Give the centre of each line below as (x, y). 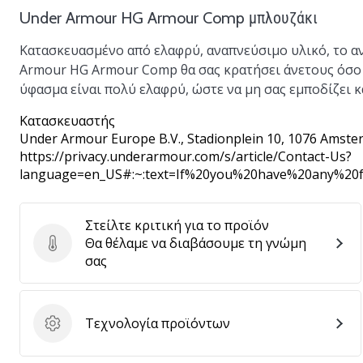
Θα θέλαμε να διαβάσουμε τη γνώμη (196, 243)
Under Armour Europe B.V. (100, 139)
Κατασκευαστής (67, 121)
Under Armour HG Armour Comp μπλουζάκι (169, 18)
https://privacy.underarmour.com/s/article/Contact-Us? (186, 156)
